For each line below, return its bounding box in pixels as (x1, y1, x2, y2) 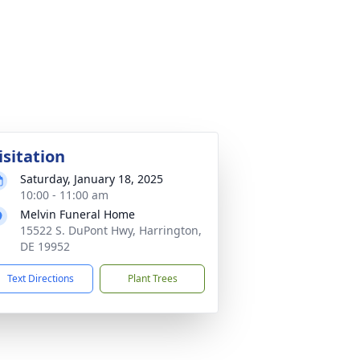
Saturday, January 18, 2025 (20, 171, 163, 186)
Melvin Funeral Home (20, 207, 135, 222)
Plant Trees (127, 272, 178, 285)
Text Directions (7, 272, 74, 285)
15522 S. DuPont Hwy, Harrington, (20, 223, 202, 238)
